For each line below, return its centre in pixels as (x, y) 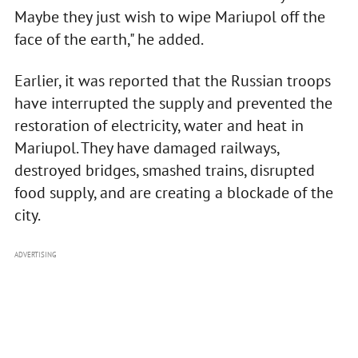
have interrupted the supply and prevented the (173, 103)
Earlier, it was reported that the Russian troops (172, 81)
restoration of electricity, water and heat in (159, 126)
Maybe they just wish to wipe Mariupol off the (169, 17)
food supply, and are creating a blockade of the (173, 193)
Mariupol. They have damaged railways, (146, 148)
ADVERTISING (35, 255)
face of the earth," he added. (109, 40)
